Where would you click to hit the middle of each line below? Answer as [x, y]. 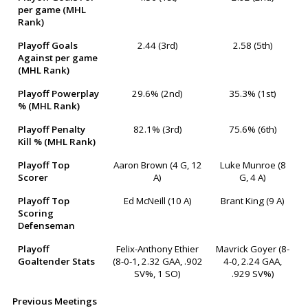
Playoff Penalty [51, 130]
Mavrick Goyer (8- [253, 249]
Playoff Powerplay [58, 94]
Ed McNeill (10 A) [157, 201]
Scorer [33, 178]
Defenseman [46, 226]
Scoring [35, 213]
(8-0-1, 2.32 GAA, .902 [157, 262]
